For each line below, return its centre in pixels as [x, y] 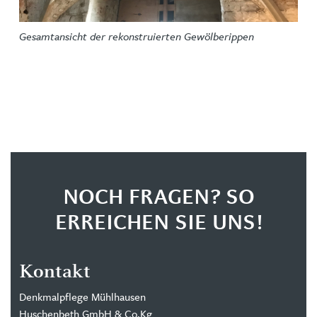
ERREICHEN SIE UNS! [158, 224]
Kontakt [55, 271]
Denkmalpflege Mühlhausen [82, 296]
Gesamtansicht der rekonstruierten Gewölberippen [137, 36]
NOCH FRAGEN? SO [158, 198]
